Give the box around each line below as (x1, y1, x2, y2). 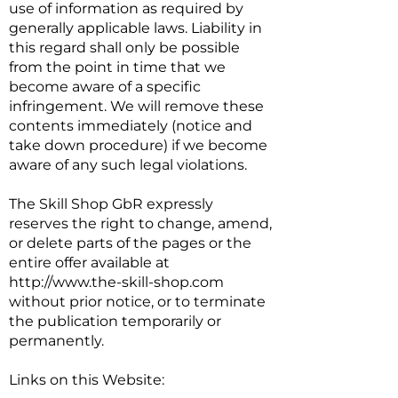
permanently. (9, 332, 104, 349)
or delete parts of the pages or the (9, 235, 251, 251)
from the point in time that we (9, 59, 226, 76)
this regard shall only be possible (9, 39, 240, 56)
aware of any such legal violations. (9, 156, 247, 173)
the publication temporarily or (9, 313, 221, 330)
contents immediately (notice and (9, 117, 252, 134)
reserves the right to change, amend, (9, 215, 272, 232)
